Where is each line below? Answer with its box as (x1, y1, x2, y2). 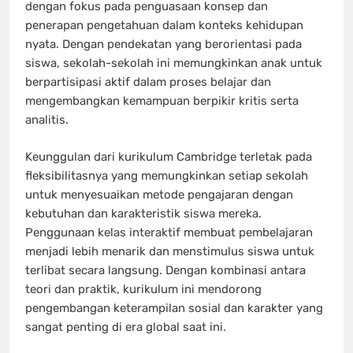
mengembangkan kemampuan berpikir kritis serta (25, 94, 299, 108)
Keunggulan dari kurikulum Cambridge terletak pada (25, 149, 312, 164)
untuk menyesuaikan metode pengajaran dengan (25, 187, 293, 202)
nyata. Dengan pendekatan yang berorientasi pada (25, 37, 302, 51)
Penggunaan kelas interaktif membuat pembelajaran (25, 225, 313, 240)
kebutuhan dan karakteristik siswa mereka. (25, 206, 262, 221)
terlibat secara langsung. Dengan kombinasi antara (25, 262, 306, 277)
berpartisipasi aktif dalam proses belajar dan (25, 75, 271, 89)
